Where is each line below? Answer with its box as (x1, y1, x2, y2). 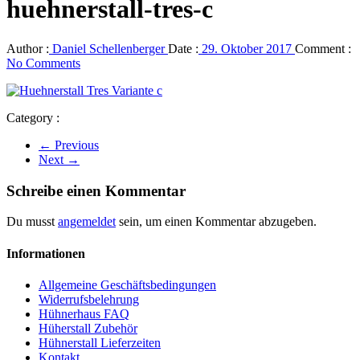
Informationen (6, 246, 85, 260)
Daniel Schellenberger (49, 41, 168, 55)
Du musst (6, 215, 58, 229)
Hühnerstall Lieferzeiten (39, 335, 161, 350)
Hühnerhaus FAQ (39, 306, 129, 321)
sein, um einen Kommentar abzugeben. (116, 215, 317, 229)
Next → (39, 152, 80, 166)
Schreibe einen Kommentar (6, 182, 186, 199)
